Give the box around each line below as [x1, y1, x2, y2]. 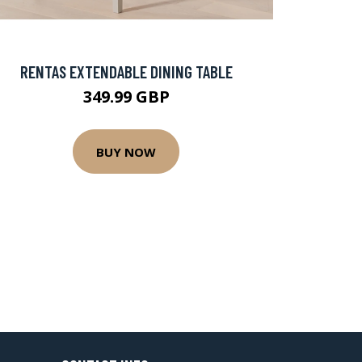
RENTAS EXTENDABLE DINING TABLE [19, 61, 233, 82]
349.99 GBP [82, 86, 170, 107]
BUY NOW [96, 143, 156, 160]
